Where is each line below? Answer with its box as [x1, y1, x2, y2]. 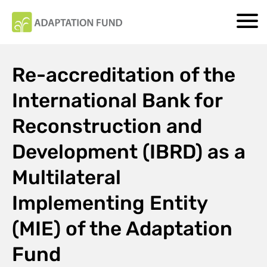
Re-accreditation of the [12, 63, 235, 86]
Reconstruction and [12, 114, 202, 138]
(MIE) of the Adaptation [12, 216, 232, 240]
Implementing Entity [12, 191, 207, 215]
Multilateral [12, 165, 121, 189]
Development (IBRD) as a [12, 139, 246, 163]
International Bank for [12, 88, 222, 112]
